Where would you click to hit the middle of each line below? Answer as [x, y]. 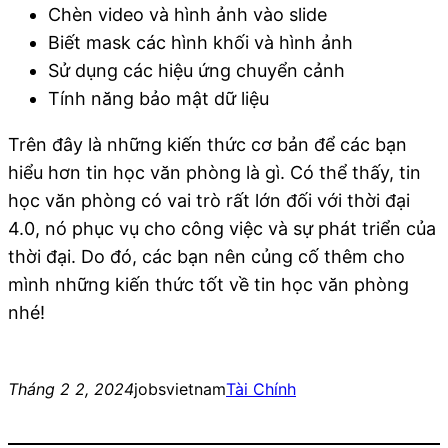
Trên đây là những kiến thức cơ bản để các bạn [207, 144]
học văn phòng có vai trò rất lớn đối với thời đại [209, 200]
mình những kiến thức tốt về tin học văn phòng [208, 284]
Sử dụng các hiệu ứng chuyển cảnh [196, 70]
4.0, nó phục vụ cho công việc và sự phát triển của [222, 228]
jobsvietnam [180, 388]
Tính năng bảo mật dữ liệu [158, 98]
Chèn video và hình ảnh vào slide [187, 14]
